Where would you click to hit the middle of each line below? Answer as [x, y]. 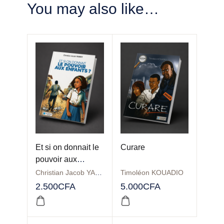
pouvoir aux [56, 159]
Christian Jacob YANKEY [98, 172]
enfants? [51, 171]
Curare [132, 147]
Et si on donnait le [67, 147]
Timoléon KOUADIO [152, 172]
